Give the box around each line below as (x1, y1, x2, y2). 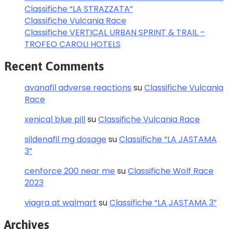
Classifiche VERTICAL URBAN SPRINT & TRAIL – (25, 26, 205, 38)
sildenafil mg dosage (25, 133, 106, 146)
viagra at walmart (25, 197, 97, 209)
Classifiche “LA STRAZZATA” (25, 3, 133, 15)
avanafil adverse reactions (25, 82, 131, 94)
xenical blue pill (25, 113, 85, 126)
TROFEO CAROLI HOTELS (25, 38, 121, 50)
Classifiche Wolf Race (128, 165, 214, 177)
